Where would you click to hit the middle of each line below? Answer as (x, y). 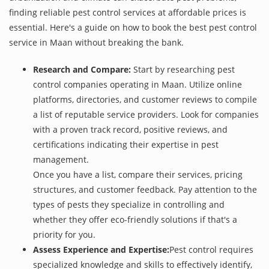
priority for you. (64, 234)
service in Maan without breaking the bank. (96, 42)
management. (61, 159)
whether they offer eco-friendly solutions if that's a (135, 219)
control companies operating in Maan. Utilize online (138, 84)
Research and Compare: (82, 69)
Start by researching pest (183, 69)
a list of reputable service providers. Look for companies (146, 114)
